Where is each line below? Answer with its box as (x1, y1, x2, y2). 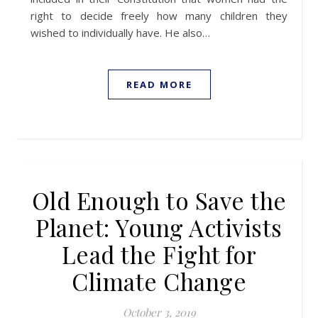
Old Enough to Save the (31, 185, 287, 216)
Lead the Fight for (61, 238, 257, 270)
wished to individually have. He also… (31, 26, 210, 40)
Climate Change (72, 265, 246, 297)
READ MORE (126, 78, 192, 91)
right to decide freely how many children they (31, 9, 287, 23)
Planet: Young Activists (35, 212, 283, 243)
